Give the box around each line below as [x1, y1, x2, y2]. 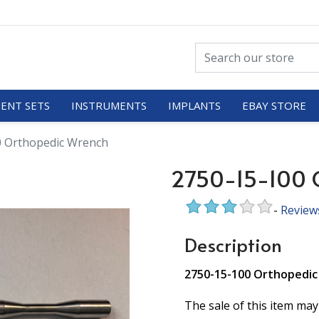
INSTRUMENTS [70, 98, 147, 113]
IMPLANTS [167, 98, 221, 113]
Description [184, 231, 282, 257]
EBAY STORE [241, 98, 306, 113]
